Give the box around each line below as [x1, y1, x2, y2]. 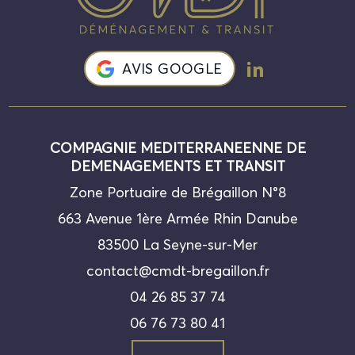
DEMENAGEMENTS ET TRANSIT [70, 157, 285, 176]
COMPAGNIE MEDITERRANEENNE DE [49, 139, 306, 158]
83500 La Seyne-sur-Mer [97, 235, 258, 254]
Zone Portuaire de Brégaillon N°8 [69, 183, 286, 202]
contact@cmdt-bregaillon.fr [86, 261, 269, 281]
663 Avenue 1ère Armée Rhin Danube [57, 209, 298, 228]
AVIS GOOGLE [122, 59, 223, 78]
